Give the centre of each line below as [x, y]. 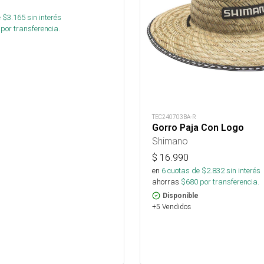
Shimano [170, 141]
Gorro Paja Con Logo [198, 128]
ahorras [166, 182]
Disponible [181, 196]
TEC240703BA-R [174, 117]
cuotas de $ [186, 171]
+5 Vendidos [171, 207]
